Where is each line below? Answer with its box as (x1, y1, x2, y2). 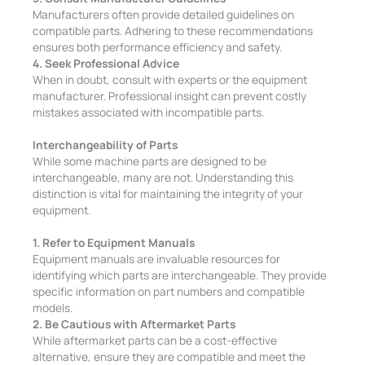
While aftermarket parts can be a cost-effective (33, 332, 278, 348)
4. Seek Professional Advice (33, 55, 180, 71)
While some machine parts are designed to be (33, 153, 267, 169)
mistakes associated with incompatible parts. (33, 104, 265, 120)
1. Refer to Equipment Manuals (33, 235, 196, 250)
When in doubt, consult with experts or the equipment (33, 72, 308, 87)
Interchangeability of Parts (33, 137, 178, 152)
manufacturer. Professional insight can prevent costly (33, 88, 307, 103)
